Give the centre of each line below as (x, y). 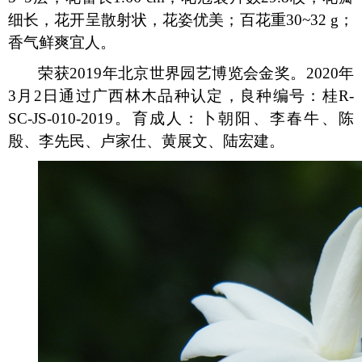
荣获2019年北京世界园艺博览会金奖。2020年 (196, 73)
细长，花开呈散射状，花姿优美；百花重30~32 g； (181, 20)
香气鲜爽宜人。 (62, 42)
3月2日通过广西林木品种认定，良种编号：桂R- (181, 96)
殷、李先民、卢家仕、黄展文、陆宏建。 (146, 141)
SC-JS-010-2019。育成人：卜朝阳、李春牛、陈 (181, 118)
